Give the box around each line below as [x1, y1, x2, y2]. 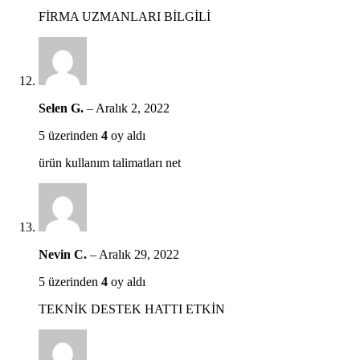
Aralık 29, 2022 [99, 247, 179, 261]
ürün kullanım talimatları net [39, 155, 181, 170]
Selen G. [39, 100, 87, 115]
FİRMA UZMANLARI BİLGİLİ [39, 9, 211, 23]
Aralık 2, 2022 [96, 100, 170, 115]
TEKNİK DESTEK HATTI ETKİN [39, 301, 225, 316]
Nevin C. [39, 247, 90, 261]
